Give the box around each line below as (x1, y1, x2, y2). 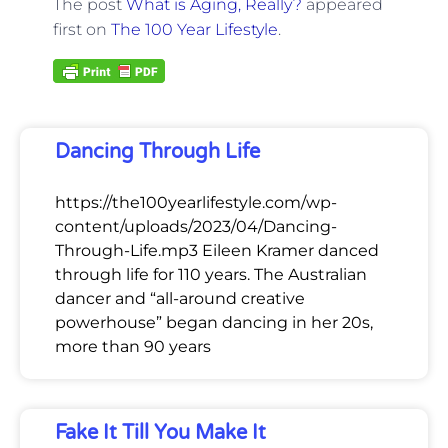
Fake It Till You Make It (55, 420, 266, 445)
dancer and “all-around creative (55, 288, 305, 308)
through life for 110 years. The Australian (55, 264, 367, 284)
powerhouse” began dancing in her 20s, (55, 312, 373, 332)
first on (52, 20, 111, 40)
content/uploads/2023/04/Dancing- (55, 216, 337, 236)
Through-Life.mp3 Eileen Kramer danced (55, 240, 379, 260)
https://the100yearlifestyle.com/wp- (55, 192, 337, 212)
